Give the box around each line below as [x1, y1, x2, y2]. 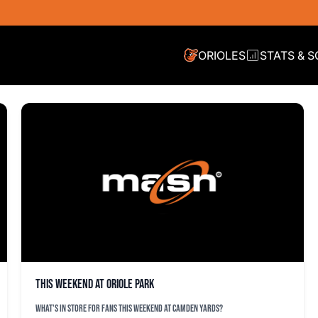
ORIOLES [198, 48, 246, 62]
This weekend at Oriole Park [35, 277, 154, 292]
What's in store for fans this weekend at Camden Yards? [35, 302, 223, 314]
